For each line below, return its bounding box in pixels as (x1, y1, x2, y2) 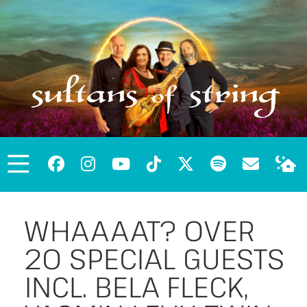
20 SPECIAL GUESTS (25, 239, 284, 278)
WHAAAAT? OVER (25, 211, 254, 249)
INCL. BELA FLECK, (25, 267, 248, 306)
